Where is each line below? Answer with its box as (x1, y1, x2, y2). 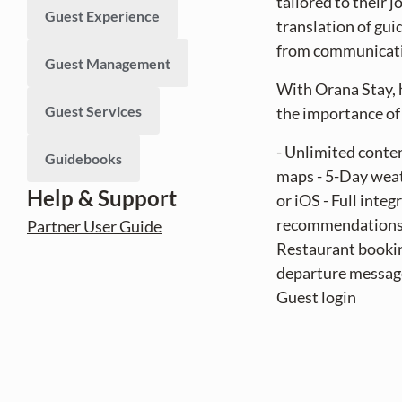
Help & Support (27, 185, 177, 211)
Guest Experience (45, 7, 160, 24)
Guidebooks (45, 150, 122, 167)
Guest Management (45, 55, 170, 72)
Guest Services (45, 102, 142, 119)
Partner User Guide (27, 216, 162, 236)
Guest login (276, 287, 356, 307)
